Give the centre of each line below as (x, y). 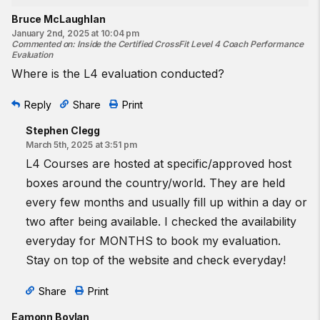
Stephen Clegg (63, 130)
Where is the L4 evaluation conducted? (118, 73)
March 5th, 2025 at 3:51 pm (81, 144)
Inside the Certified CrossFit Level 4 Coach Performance (190, 44)
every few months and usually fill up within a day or (166, 202)
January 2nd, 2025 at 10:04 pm (75, 33)
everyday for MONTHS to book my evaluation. (153, 240)
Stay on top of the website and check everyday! (156, 260)
